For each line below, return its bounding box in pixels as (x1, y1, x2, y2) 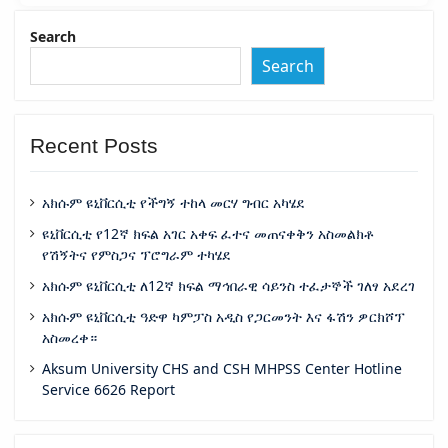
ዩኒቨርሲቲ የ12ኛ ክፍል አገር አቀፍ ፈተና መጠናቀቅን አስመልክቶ (42, 223, 375, 243)
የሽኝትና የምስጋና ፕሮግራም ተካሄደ (42, 244, 231, 264)
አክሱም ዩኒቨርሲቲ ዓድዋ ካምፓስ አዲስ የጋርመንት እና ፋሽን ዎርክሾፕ (42, 306, 405, 326)
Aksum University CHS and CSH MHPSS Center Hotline (42, 358, 402, 378)
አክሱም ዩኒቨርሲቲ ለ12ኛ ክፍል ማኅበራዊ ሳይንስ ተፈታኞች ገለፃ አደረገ (42, 275, 415, 295)
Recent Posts (30, 133, 158, 157)
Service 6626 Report (42, 379, 175, 399)
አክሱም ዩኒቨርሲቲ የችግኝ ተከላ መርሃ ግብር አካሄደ (42, 192, 305, 212)
